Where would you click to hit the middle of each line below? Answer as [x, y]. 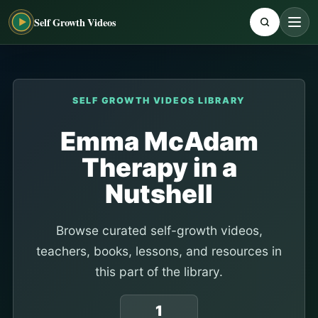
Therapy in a [159, 168]
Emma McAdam [159, 141]
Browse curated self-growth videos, [159, 230]
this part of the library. [159, 272]
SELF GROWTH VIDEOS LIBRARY [159, 100]
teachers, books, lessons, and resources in [159, 251]
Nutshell [159, 194]
